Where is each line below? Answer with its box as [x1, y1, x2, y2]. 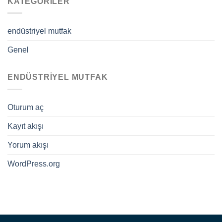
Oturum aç [7, 103, 44, 111]
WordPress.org [7, 159, 60, 168]
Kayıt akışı [7, 121, 44, 130]
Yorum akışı [7, 140, 49, 149]
